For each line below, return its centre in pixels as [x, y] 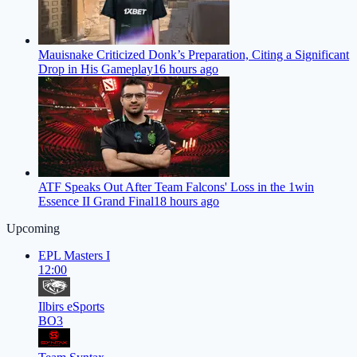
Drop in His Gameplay [96, 69]
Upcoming [33, 229]
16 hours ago [186, 69]
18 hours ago [186, 202]
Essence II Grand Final [96, 202]
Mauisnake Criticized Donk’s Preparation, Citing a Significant [194, 55]
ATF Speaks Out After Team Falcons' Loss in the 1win [176, 187]
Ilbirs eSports [71, 307]
